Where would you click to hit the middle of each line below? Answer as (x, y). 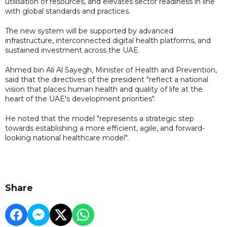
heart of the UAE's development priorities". (80, 99)
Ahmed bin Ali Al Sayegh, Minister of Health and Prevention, (111, 70)
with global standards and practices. (69, 11)
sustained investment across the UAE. (72, 50)
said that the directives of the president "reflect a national (107, 79)
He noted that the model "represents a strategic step (100, 118)
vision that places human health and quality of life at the (104, 89)
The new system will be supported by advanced (89, 31)
